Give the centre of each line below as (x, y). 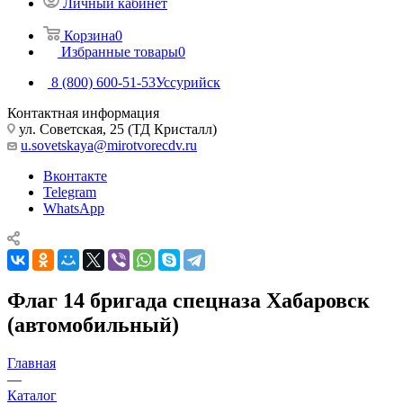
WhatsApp (74, 208)
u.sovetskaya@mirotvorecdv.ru (109, 145)
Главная (31, 363)
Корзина (90, 35)
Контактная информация (83, 112)
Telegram (70, 192)
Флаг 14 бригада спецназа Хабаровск (188, 300)
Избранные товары (120, 51)
